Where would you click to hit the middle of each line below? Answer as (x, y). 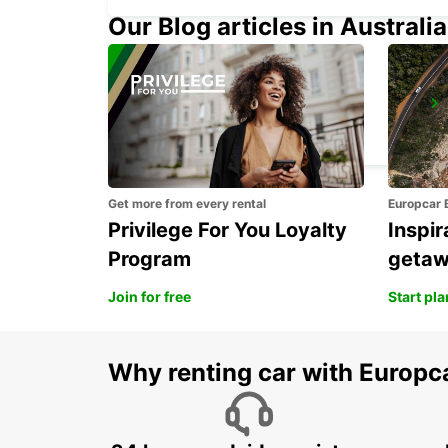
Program (149, 259)
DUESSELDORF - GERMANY (223, 131)
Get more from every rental (187, 204)
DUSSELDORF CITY (207, 109)
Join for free (149, 297)
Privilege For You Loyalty (227, 230)
